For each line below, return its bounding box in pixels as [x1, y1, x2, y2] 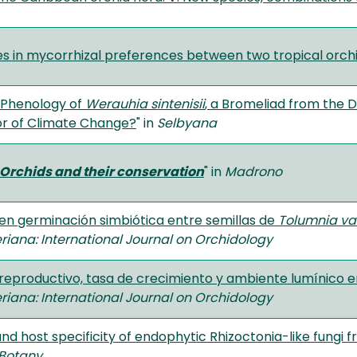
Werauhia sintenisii [85, 98, 205, 112]
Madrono [225, 166, 282, 179]
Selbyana [157, 117, 217, 131]
